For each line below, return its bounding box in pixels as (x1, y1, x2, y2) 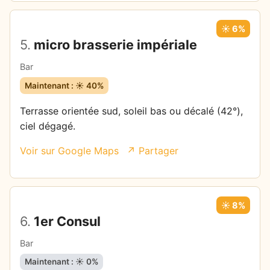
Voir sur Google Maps (20, 144, 119, 157)
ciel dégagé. (20, 119, 75, 132)
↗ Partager (127, 144, 178, 157)
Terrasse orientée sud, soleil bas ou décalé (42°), (20, 104, 243, 117)
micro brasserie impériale (31, 37, 197, 53)
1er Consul (31, 213, 101, 229)
